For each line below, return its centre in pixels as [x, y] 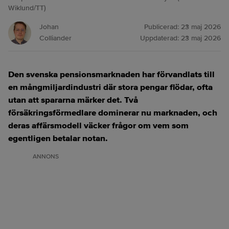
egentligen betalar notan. [58, 138]
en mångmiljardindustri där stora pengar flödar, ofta [110, 87]
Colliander [55, 38]
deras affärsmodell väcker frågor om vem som [98, 125]
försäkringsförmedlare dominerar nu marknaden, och [113, 113]
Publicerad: [163, 27]
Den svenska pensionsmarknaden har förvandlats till [111, 74]
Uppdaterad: [161, 38]
